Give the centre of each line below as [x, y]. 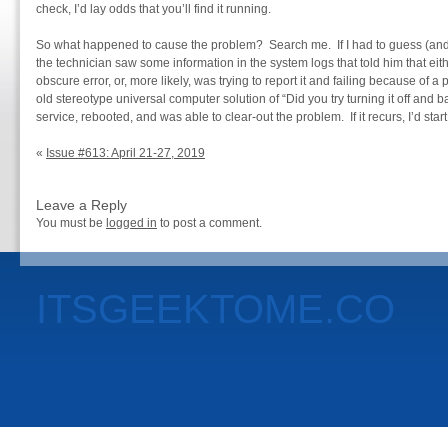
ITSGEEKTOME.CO [215, 309]
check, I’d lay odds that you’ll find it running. [153, 9]
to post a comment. [209, 223]
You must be [71, 223]
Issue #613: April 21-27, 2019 [125, 153]
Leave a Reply [81, 205]
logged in [131, 223]
